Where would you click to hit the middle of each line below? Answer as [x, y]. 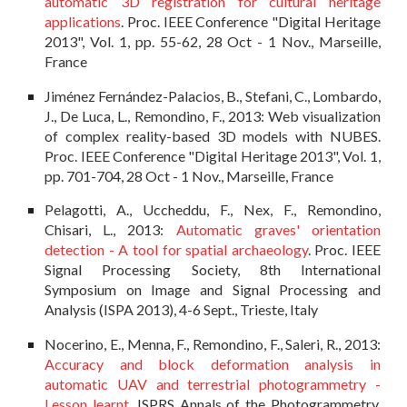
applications [83, 22]
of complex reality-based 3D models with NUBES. [213, 135]
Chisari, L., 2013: [110, 230]
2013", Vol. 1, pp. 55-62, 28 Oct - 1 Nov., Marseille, [213, 42]
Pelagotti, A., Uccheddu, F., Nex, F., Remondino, [213, 210]
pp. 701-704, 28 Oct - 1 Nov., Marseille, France [189, 175]
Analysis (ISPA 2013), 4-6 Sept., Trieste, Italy [182, 310]
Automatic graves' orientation [278, 230]
